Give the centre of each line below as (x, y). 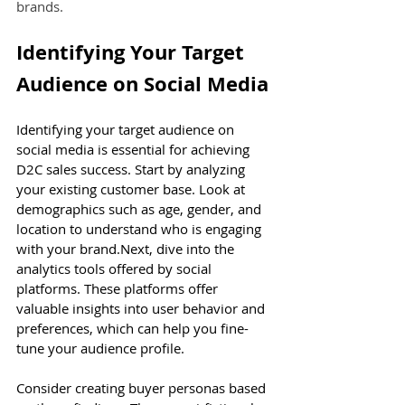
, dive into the (193, 248)
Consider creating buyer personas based (143, 387)
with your (48, 248)
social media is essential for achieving (135, 149)
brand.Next (114, 248)
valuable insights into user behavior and (142, 308)
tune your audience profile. (100, 348)
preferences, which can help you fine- (132, 328)
